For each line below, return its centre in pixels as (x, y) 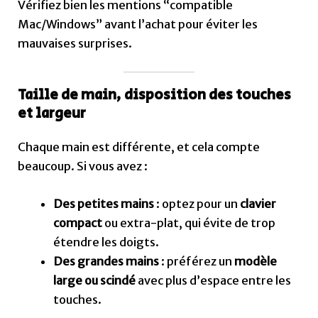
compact (77, 223)
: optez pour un (197, 204)
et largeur (52, 114)
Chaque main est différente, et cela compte (139, 147)
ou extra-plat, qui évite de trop (188, 223)
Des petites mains (103, 204)
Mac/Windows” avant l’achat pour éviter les (138, 24)
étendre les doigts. (106, 242)
